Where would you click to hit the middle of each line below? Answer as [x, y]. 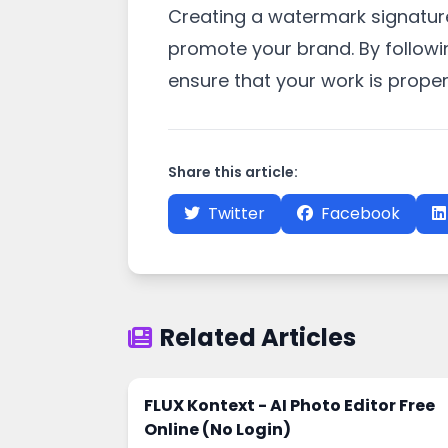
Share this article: [233, 172]
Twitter [236, 213]
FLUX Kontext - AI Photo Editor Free [289, 405]
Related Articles [258, 337]
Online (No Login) [217, 429]
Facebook [360, 213]
